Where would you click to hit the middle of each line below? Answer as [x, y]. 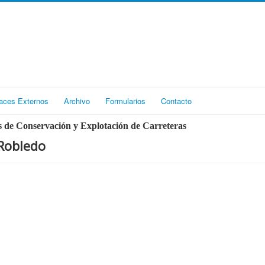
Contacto [176, 101]
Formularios [125, 101]
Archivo [77, 101]
